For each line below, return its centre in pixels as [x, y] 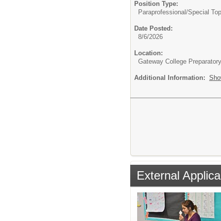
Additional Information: [172, 78]
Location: [148, 53]
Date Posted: [153, 29]
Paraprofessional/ [163, 12]
